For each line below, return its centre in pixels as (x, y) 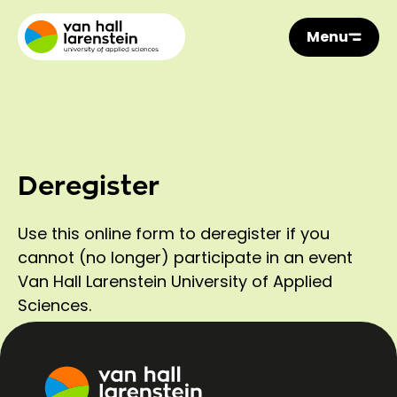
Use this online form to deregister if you (174, 234)
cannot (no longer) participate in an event (185, 257)
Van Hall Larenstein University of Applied (175, 281)
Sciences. (54, 305)
